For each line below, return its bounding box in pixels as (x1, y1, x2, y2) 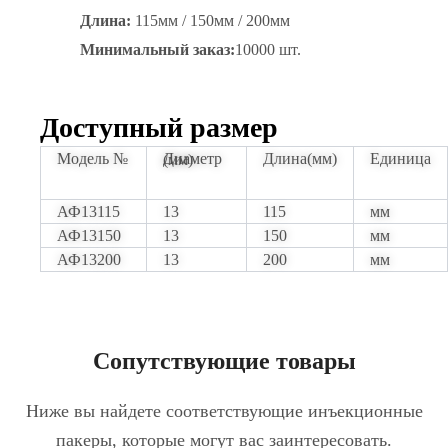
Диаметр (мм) (163, 150, 193, 168)
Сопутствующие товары (92, 347, 356, 374)
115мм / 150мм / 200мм (131, 11, 290, 29)
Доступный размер (40, 111, 278, 143)
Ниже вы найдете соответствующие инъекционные (25, 400, 423, 421)
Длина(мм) (263, 149, 337, 167)
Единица (370, 149, 431, 167)
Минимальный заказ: (80, 40, 235, 58)
